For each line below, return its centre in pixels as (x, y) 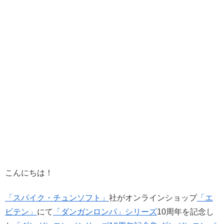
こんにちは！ (29, 172)
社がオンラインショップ (153, 197)
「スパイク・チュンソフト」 (57, 197)
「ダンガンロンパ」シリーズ (105, 211)
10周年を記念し (185, 211)
